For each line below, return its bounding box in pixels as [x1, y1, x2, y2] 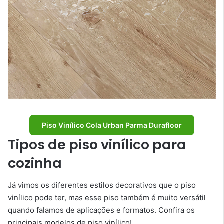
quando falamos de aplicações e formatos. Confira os [8, 205, 195, 215]
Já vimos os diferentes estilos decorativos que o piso [8, 180, 196, 190]
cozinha [8, 153, 62, 172]
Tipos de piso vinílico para [8, 135, 186, 154]
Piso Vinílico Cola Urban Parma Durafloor [42, 120, 182, 129]
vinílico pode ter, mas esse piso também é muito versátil [8, 193, 206, 203]
